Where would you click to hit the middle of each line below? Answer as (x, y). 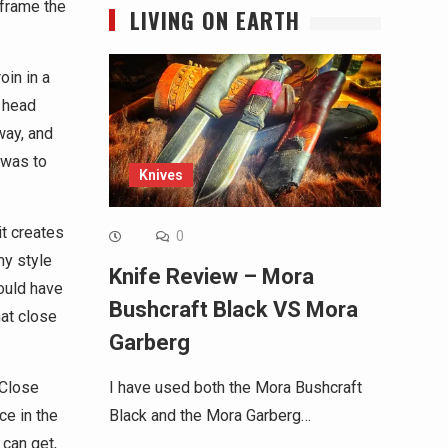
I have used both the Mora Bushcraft (235, 388)
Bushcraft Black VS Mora (233, 310)
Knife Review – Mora (211, 277)
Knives (160, 175)
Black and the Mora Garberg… (209, 416)
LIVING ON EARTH (214, 20)
